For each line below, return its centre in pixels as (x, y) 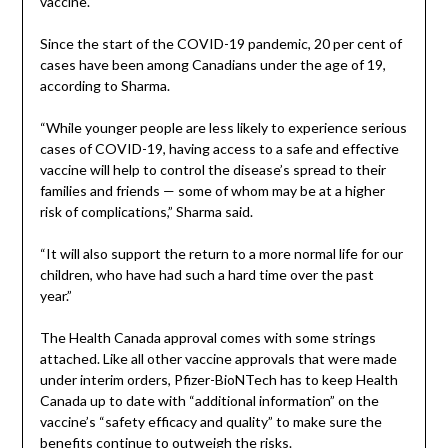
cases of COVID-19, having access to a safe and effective (219, 148)
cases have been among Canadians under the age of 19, (212, 64)
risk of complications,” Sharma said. (146, 211)
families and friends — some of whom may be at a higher (212, 190)
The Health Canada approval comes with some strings (207, 337)
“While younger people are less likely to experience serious (223, 127)
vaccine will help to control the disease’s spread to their (212, 169)
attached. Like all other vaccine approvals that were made (218, 358)
